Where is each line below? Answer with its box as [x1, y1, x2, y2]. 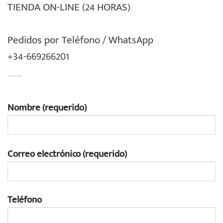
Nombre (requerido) [7, 100, 87, 115]
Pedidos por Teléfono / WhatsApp [7, 31, 156, 49]
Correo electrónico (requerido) [7, 146, 127, 162]
